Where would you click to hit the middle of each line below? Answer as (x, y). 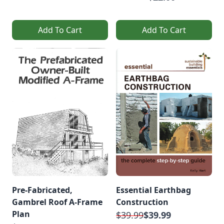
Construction (142, 202)
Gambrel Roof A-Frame (57, 202)
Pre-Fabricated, (42, 190)
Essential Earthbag (153, 190)
